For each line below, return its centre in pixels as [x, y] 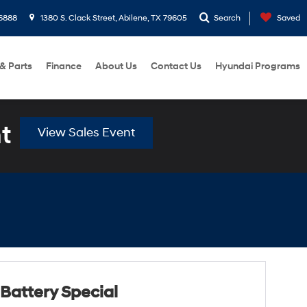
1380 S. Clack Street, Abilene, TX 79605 [113, 18]
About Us [116, 66]
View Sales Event [86, 132]
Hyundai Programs [258, 66]
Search [227, 18]
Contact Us [176, 66]
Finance [64, 66]
